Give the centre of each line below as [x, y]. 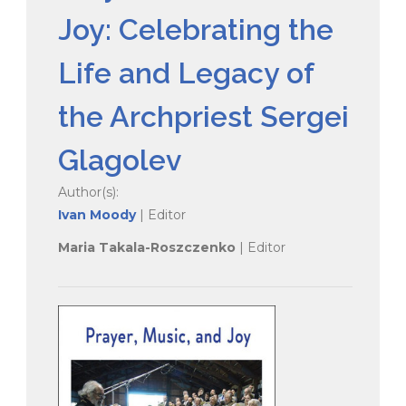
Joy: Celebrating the [196, 29]
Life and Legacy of [186, 72]
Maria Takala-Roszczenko [149, 247]
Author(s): [88, 192]
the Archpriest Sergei [203, 116]
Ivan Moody [97, 214]
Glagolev [120, 159]
